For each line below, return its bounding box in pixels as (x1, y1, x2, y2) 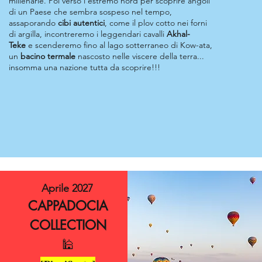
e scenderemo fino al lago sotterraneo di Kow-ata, (26, 40, 212, 50)
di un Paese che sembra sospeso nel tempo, (9, 6, 172, 17)
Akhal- (167, 29, 190, 39)
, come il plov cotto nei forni (105, 18, 207, 28)
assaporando (9, 18, 58, 28)
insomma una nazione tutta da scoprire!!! (9, 62, 160, 73)
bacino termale (20, 51, 75, 61)
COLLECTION (29, 217, 106, 233)
